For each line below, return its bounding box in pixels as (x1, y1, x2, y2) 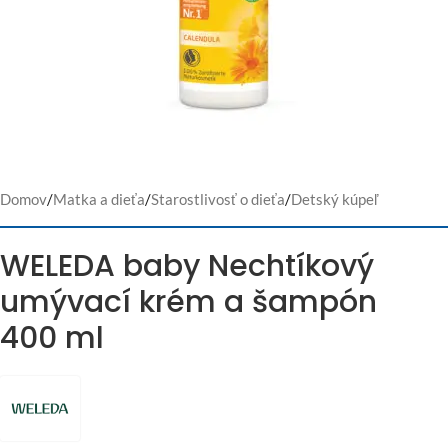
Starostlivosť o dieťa (151, 190, 285, 208)
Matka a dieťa (53, 190, 145, 208)
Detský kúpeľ (291, 190, 378, 208)
